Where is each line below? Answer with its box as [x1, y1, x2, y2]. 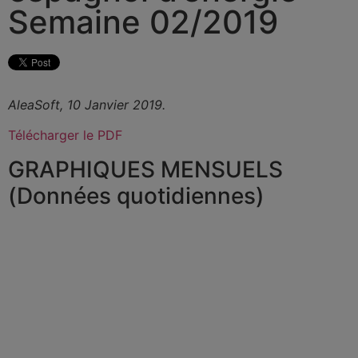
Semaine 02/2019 [8, 2, 278, 42]
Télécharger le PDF [8, 127, 122, 144]
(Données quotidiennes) [8, 181, 265, 209]
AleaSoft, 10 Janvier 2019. [8, 97, 165, 113]
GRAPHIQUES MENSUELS [8, 155, 283, 183]
